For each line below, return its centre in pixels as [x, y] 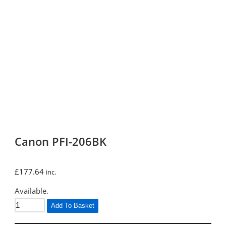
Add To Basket [73, 206]
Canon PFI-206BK [61, 141]
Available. [32, 191]
